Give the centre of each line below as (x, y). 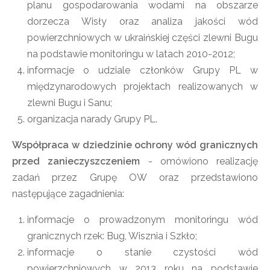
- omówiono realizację (199, 161)
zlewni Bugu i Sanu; (70, 103)
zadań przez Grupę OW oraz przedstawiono (135, 177)
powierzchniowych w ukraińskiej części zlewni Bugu (143, 38)
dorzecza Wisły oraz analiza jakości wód (143, 21)
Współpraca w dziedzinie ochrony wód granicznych (135, 145)
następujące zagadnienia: (68, 194)
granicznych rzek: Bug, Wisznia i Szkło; (112, 236)
